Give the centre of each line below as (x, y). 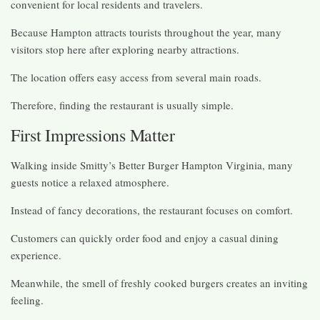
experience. (36, 255)
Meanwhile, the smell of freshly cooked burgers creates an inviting (159, 282)
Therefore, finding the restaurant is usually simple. (122, 105)
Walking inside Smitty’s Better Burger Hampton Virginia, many (152, 165)
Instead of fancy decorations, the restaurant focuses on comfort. (152, 210)
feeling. (27, 300)
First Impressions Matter (93, 135)
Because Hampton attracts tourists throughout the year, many (146, 32)
